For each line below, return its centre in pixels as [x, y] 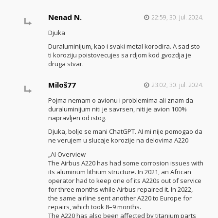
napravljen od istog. [77, 118]
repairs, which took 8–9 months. [94, 207]
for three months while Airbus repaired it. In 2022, [120, 189]
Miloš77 [62, 84]
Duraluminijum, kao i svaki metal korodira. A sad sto [124, 46]
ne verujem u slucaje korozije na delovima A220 [118, 140]
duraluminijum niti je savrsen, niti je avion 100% [117, 109]
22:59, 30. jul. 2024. [177, 17]
